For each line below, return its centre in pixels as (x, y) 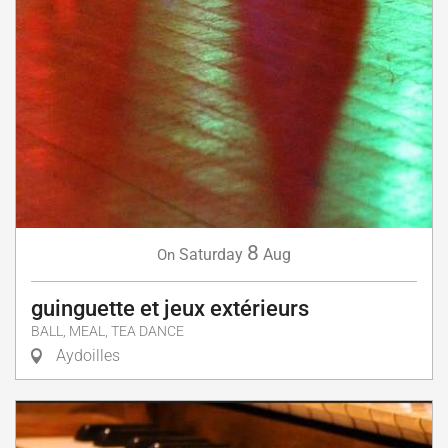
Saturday (211, 254)
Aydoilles (86, 355)
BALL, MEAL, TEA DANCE (107, 331)
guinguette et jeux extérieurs (170, 308)
